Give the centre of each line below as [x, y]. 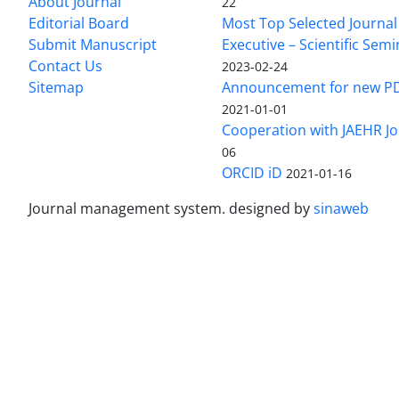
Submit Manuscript [93, 44]
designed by [271, 208]
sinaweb [341, 208]
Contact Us [65, 65]
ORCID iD [252, 172]
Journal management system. [129, 208]
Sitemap [56, 87]
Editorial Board [79, 23]
